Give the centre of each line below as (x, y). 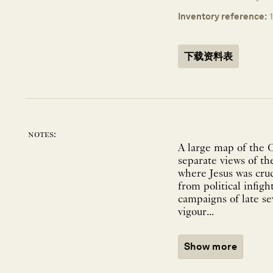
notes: (42, 135)
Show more (211, 247)
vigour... (196, 213)
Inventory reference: (222, 16)
